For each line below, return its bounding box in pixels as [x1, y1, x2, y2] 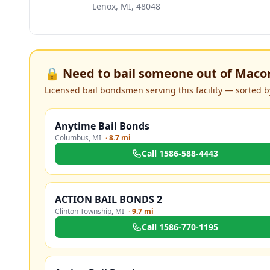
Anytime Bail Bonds [55, 119, 149, 133]
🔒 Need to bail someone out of [45, 65, 235, 81]
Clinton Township [55, 206, 111, 216]
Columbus [55, 133, 89, 143]
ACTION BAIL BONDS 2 [55, 193, 162, 206]
